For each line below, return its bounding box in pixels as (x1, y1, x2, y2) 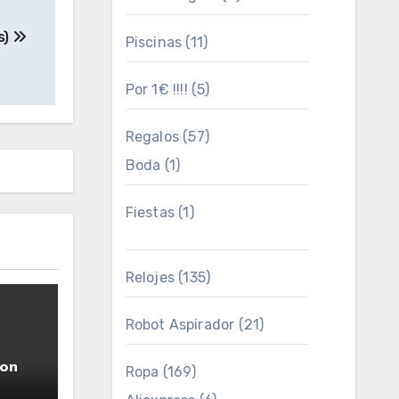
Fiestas (125, 204, 175, 221)
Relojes (125, 269, 175, 286)
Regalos (125, 128, 179, 145)
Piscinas (125, 34, 183, 51)
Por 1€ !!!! (125, 81, 188, 98)
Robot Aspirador (125, 316, 235, 333)
